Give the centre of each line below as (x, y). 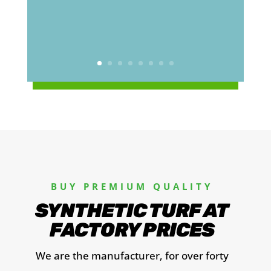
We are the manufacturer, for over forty (132, 256)
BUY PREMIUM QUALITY (132, 186)
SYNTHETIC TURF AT (132, 211)
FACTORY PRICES (132, 230)
